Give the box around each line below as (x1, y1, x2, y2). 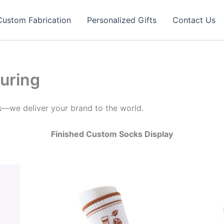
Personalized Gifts (86, 15, 156, 25)
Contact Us (172, 15, 215, 25)
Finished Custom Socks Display (51, 128, 173, 139)
